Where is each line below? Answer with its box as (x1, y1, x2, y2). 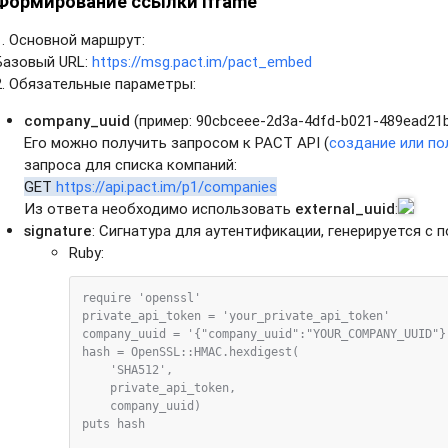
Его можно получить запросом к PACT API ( (24, 132, 330, 152)
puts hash (82, 416, 146, 431)
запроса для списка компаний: (24, 154, 238, 174)
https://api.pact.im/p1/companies (56, 176, 278, 196)
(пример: (130, 110, 197, 130)
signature (24, 220, 93, 240)
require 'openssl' (82, 290, 202, 305)
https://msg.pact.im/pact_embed (92, 51, 313, 71)
